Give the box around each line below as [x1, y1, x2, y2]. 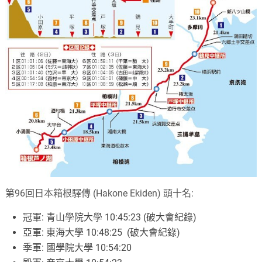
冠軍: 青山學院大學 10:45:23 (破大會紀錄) [23, 212, 197, 223]
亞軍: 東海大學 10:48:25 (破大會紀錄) [23, 227, 181, 239]
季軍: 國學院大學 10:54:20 [23, 242, 132, 254]
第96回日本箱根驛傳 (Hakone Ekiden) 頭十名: [5, 188, 194, 199]
